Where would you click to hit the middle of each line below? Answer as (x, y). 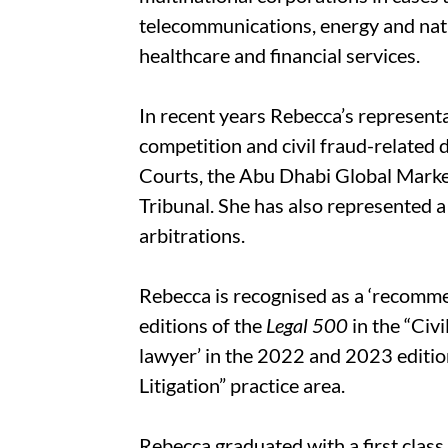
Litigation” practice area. (242, 385)
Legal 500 (307, 325)
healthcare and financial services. (280, 55)
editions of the (203, 325)
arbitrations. (194, 235)
